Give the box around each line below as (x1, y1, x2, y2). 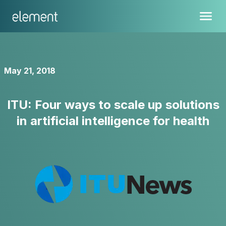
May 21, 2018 (4, 66, 55, 76)
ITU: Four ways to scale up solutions (7, 97, 219, 112)
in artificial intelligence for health (17, 114, 209, 128)
